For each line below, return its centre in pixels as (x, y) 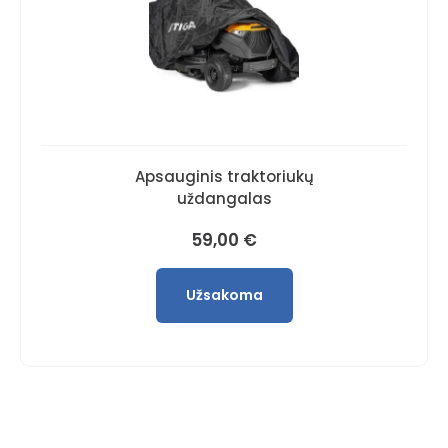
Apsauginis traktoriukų (224, 176)
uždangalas (224, 198)
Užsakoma (224, 294)
